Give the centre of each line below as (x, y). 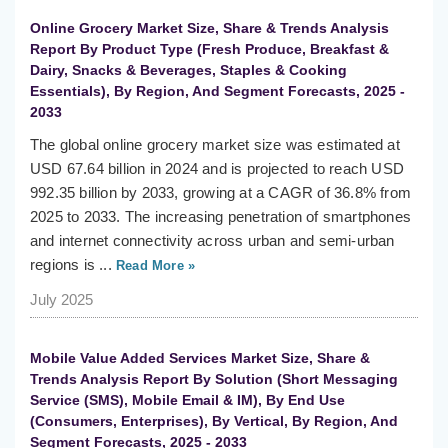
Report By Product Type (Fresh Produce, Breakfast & (209, 49)
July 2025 (61, 300)
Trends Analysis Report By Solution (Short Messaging (214, 379)
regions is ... (71, 265)
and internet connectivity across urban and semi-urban (212, 241)
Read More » (153, 266)
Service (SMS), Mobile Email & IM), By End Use (187, 400)
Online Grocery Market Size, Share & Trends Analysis (209, 28)
